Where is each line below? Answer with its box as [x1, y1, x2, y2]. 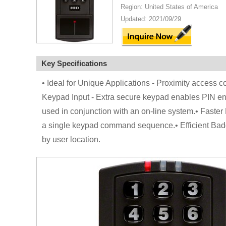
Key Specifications [41, 59, 107, 68]
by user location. [41, 135, 100, 144]
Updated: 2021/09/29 [121, 15, 181, 23]
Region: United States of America [121, 3, 218, 11]
